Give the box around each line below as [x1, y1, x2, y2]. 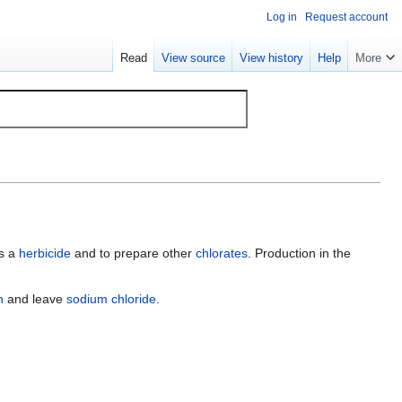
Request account [305, 11, 388, 23]
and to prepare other [71, 246, 196, 261]
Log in [267, 11, 297, 23]
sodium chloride [66, 292, 156, 307]
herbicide [19, 246, 71, 261]
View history [240, 51, 303, 66]
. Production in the [248, 246, 351, 261]
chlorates [196, 246, 248, 261]
